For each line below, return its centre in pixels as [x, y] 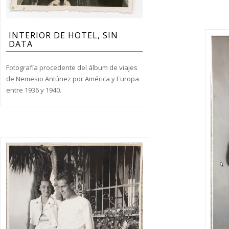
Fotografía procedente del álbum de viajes [72, 67]
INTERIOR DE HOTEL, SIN [63, 35]
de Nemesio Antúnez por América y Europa [72, 78]
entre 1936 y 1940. [33, 90]
